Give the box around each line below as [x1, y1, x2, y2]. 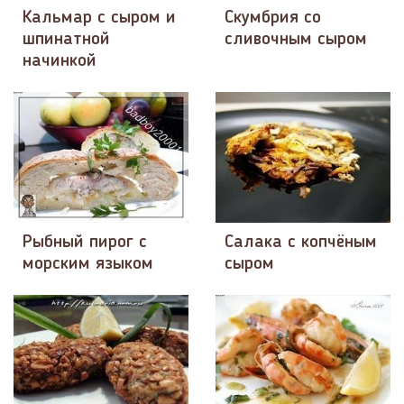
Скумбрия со [225, 9, 321, 27]
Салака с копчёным [225, 234, 377, 252]
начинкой [23, 52, 96, 70]
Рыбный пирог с [23, 234, 147, 252]
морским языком [23, 255, 153, 274]
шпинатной [23, 31, 110, 49]
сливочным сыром [225, 31, 367, 49]
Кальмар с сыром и [23, 9, 176, 27]
